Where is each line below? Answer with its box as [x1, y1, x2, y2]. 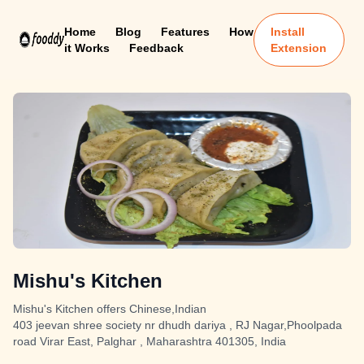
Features [160, 25, 210, 38]
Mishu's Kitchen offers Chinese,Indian [13, 302, 206, 315]
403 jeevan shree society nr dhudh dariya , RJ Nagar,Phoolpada [13, 318, 342, 331]
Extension [271, 41, 327, 54]
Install [271, 25, 305, 38]
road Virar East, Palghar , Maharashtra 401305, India [13, 335, 286, 348]
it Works [63, 41, 110, 54]
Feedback [128, 41, 184, 54]
